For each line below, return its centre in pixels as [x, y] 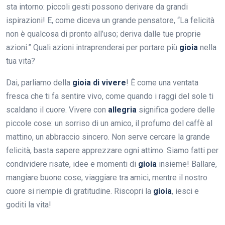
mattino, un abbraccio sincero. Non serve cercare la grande [108, 137]
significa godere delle [176, 109]
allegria [122, 109]
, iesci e [185, 191]
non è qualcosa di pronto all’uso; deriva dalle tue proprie [103, 34]
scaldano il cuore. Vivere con [57, 109]
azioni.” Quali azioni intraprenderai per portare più [93, 47]
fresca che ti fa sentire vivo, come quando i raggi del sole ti [110, 96]
